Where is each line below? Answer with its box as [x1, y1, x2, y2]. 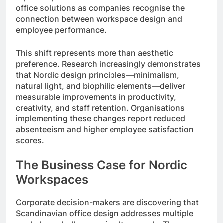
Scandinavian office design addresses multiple [16, 208, 193, 219]
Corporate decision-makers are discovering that [16, 197, 199, 208]
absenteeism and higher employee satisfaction [16, 124, 194, 135]
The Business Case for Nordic [16, 158, 187, 173]
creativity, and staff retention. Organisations [16, 103, 185, 113]
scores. [16, 135, 44, 146]
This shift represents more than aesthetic [16, 48, 173, 58]
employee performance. [16, 25, 107, 35]
